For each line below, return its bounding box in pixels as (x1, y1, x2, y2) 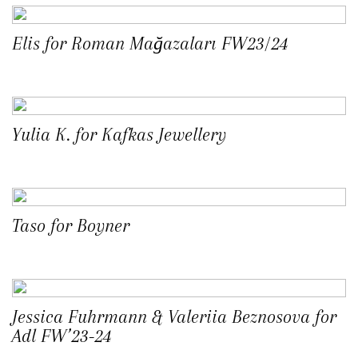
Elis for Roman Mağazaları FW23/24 (12, 33, 288, 54)
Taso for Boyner (12, 215, 129, 237)
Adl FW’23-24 (12, 325, 112, 347)
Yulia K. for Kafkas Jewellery (12, 124, 226, 145)
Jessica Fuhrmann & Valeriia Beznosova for (12, 306, 336, 328)
